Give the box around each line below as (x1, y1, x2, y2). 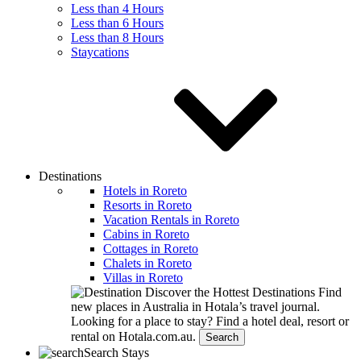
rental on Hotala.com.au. (71, 330, 199, 343)
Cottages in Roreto (103, 242, 198, 255)
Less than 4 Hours (71, 2, 164, 15)
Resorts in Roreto (103, 198, 192, 212)
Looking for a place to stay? (71, 314, 216, 328)
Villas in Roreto (103, 271, 183, 284)
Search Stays (84, 346, 149, 359)
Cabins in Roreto (103, 227, 189, 241)
